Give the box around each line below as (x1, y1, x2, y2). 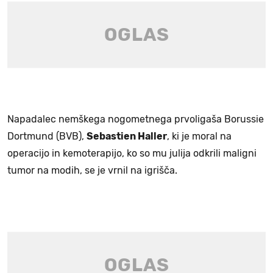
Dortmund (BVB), (7, 130, 87, 142)
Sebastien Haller (87, 130, 167, 142)
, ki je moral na (167, 130, 232, 142)
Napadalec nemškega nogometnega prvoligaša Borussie (7, 113, 264, 125)
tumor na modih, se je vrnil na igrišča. (7, 164, 177, 176)
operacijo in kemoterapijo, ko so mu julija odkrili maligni (7, 147, 257, 159)
